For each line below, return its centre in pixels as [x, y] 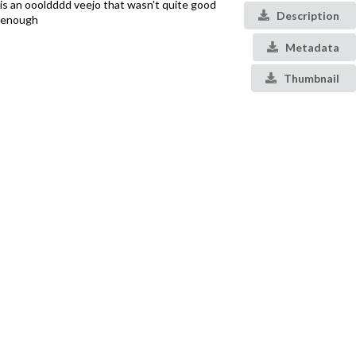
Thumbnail [310, 78]
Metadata [311, 47]
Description [307, 16]
